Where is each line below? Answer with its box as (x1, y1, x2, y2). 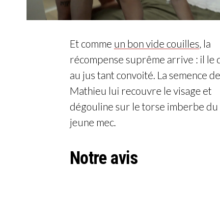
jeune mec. (70, 116, 116, 129)
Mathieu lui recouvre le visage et (70, 84, 212, 97)
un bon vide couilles (114, 37, 199, 50)
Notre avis (70, 148, 137, 169)
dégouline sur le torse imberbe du (70, 100, 218, 113)
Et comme (70, 37, 114, 50)
